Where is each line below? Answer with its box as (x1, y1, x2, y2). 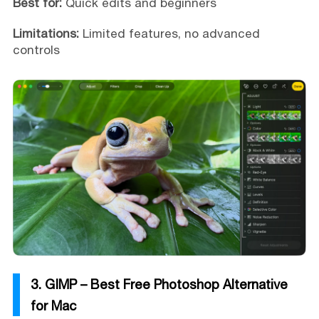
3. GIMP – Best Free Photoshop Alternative (30, 276, 288, 292)
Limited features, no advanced (78, 26, 260, 41)
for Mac (30, 297, 76, 313)
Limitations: (12, 26, 79, 41)
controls (12, 43, 60, 58)
